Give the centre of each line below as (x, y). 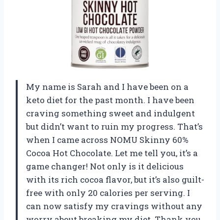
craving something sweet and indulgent (110, 113)
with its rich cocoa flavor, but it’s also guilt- (115, 179)
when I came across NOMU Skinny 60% (107, 139)
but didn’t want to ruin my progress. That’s (114, 126)
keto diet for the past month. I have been (110, 100)
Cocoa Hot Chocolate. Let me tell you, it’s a (112, 153)
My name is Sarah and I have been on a (107, 86)
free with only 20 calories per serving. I (108, 192)
